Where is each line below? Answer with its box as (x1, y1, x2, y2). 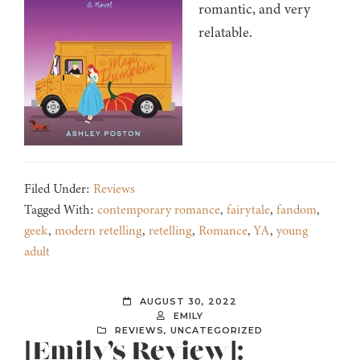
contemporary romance (97, 201, 220, 219)
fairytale (227, 201, 270, 219)
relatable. (198, 22, 252, 43)
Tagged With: (24, 201, 97, 219)
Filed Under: (24, 180, 93, 198)
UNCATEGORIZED (170, 325, 263, 337)
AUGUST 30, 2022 (140, 296, 237, 308)
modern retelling (55, 222, 142, 240)
